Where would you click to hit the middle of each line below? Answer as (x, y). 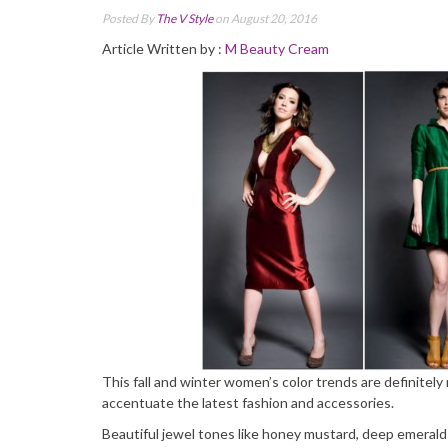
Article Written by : (163, 48)
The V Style (184, 18)
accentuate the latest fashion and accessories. (248, 402)
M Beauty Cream (277, 48)
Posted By (129, 18)
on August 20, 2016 (265, 18)
